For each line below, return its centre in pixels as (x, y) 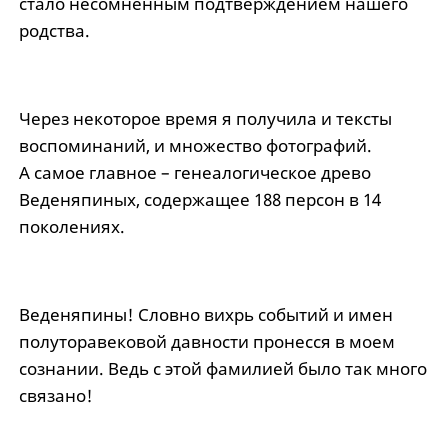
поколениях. (71, 227)
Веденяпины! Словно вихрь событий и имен (205, 315)
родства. (54, 31)
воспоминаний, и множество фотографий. (195, 146)
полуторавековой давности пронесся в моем (206, 342)
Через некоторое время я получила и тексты (205, 119)
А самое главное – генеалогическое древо (194, 173)
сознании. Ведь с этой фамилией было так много (222, 369)
